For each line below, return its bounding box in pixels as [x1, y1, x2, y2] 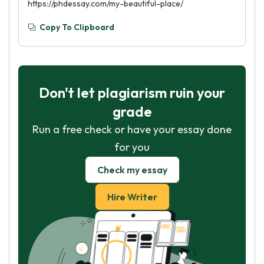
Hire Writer [107, 191, 157, 203]
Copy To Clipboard [39, 22, 114, 32]
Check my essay [97, 164, 167, 176]
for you [114, 140, 150, 154]
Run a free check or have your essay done [32, 123, 232, 136]
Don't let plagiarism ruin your [39, 84, 225, 101]
